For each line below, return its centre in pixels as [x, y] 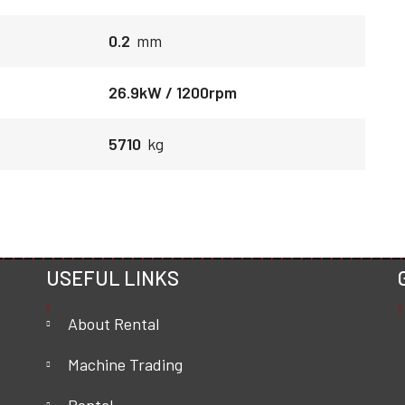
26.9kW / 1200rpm [173, 92]
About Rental [114, 324]
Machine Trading [126, 364]
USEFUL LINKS [113, 278]
